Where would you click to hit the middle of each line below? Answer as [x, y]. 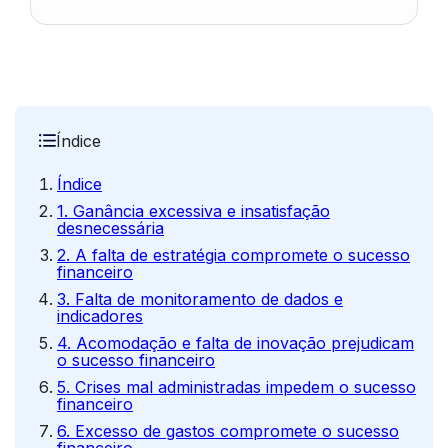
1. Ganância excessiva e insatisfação [193, 211]
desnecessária [110, 228]
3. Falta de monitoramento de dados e [200, 299]
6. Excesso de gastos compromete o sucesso [228, 431]
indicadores [100, 316]
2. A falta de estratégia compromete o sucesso [233, 255]
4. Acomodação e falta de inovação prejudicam [235, 343]
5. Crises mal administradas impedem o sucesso [236, 387]
